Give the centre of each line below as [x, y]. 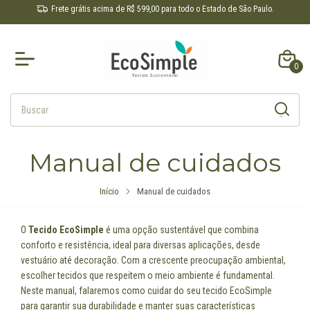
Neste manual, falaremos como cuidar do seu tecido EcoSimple [146, 291]
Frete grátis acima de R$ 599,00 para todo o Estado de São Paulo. [162, 9]
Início [110, 191]
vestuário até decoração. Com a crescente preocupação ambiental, [153, 260]
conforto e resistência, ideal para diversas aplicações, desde [140, 245]
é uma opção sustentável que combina [181, 230]
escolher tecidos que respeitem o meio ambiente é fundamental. [148, 275]
